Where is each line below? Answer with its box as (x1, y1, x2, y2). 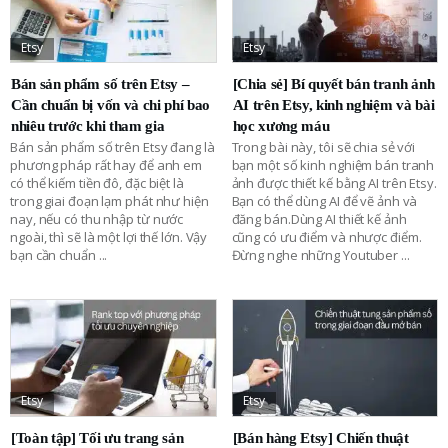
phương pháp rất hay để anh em (10, 156, 203, 175)
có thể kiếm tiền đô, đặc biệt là (10, 174, 184, 193)
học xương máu (232, 118, 330, 135)
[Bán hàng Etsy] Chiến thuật (232, 429, 409, 446)
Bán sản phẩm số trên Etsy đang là (10, 138, 215, 157)
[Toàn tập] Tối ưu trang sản (11, 429, 184, 446)
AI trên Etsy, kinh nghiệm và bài (232, 97, 435, 114)
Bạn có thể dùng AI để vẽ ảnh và (231, 192, 418, 211)
